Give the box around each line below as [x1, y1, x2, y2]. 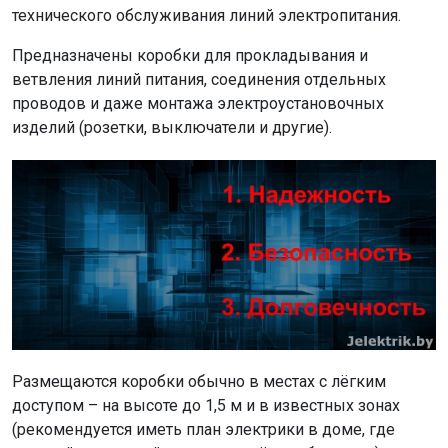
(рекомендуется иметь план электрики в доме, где [12, 419, 395, 439]
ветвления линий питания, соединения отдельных [12, 70, 386, 90]
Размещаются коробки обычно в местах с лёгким [12, 371, 386, 391]
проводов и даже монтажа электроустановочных [12, 94, 384, 114]
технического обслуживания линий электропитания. [12, 6, 401, 26]
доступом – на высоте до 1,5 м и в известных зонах [12, 395, 400, 415]
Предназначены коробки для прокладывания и [12, 46, 368, 66]
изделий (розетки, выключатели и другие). [12, 118, 332, 138]
